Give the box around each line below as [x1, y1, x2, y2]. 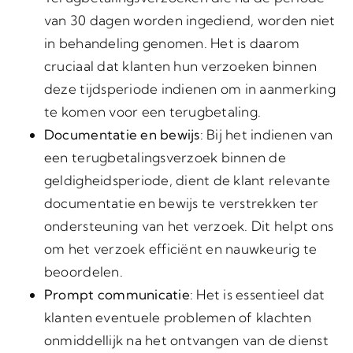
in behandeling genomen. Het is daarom [43, 35, 300, 51]
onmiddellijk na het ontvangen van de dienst [43, 332, 329, 348]
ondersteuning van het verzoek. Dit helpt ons [43, 217, 334, 234]
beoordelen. [43, 263, 123, 280]
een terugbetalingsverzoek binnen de [43, 149, 286, 165]
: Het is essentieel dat [189, 286, 325, 303]
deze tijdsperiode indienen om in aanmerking [43, 80, 336, 97]
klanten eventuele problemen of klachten [43, 309, 311, 325]
